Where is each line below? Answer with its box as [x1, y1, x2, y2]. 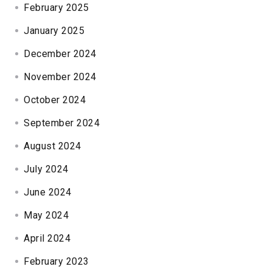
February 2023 [24, 255, 89, 267]
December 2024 [24, 47, 97, 59]
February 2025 [24, 1, 89, 13]
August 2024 [24, 140, 81, 152]
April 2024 [24, 232, 71, 244]
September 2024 [24, 117, 100, 129]
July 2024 [24, 163, 69, 175]
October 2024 [24, 93, 86, 106]
